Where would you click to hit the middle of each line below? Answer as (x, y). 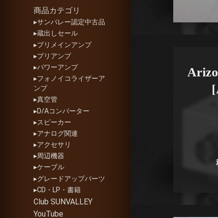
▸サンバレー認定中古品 (70, 22)
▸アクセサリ (53, 145)
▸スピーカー (53, 122)
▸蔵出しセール (56, 34)
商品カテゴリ (57, 10)
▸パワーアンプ (56, 67)
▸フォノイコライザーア (70, 79)
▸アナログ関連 (56, 133)
